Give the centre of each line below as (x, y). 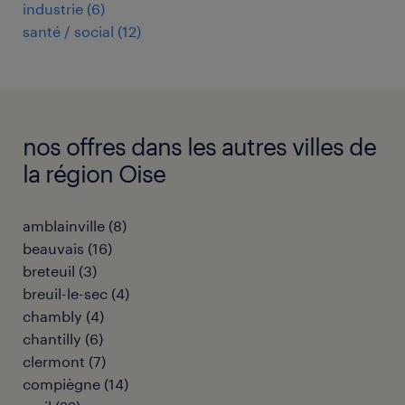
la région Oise (94, 173)
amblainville (64, 225)
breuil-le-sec (65, 293)
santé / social (68, 31)
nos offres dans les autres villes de (199, 146)
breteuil (49, 270)
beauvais (53, 248)
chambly (52, 316)
